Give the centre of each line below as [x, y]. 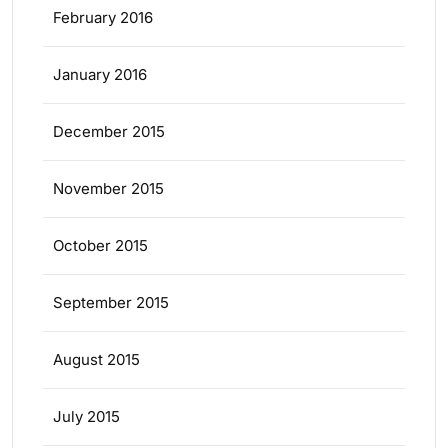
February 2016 [103, 17]
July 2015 [86, 416]
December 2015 [109, 131]
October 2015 [100, 245]
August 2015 [96, 359]
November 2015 [108, 188]
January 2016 [100, 74]
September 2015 [111, 302]
